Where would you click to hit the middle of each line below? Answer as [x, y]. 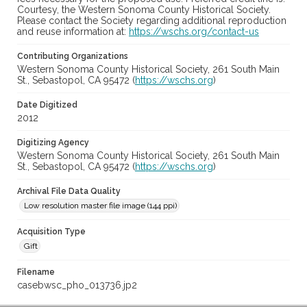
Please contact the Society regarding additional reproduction [152, 21]
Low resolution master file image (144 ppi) [100, 206]
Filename [36, 272]
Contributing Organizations [73, 57]
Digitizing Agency [53, 143]
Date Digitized [47, 105]
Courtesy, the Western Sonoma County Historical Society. [144, 10]
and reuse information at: [73, 32]
